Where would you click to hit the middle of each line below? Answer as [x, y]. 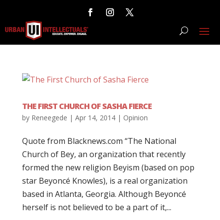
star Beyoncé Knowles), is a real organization [105, 181]
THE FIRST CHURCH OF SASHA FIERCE [87, 106]
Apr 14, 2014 [95, 118]
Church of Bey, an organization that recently [104, 154]
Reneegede [49, 118]
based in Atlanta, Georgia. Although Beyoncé [104, 194]
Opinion [135, 118]
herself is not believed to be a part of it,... [96, 207]
